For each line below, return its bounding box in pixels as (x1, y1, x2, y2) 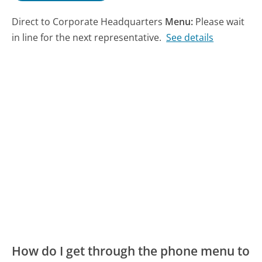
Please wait (195, 15, 245, 29)
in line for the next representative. (12, 31, 162, 44)
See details (166, 31, 214, 44)
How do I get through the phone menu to (12, 242, 250, 259)
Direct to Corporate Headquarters (12, 15, 166, 29)
